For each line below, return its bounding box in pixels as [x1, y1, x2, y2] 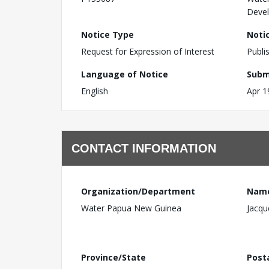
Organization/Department [81, 186, 195, 197]
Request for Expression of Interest [81, 46, 214, 57]
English [81, 85, 108, 97]
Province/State [81, 252, 146, 263]
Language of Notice [81, 68, 168, 80]
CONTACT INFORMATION [71, 142, 216, 155]
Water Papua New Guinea [81, 202, 181, 214]
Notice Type [81, 29, 134, 40]
